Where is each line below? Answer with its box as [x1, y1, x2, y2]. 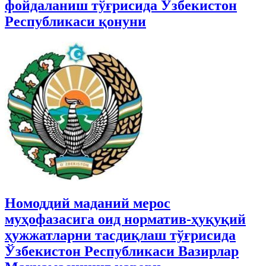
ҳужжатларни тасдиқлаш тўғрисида [5, 227, 236, 243]
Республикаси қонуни [5, 13, 146, 29]
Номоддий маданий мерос [5, 195, 170, 211]
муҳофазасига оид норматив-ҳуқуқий [5, 211, 246, 227]
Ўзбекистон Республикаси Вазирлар [5, 243, 239, 259]
